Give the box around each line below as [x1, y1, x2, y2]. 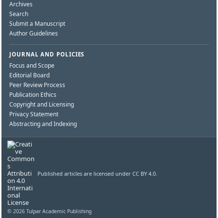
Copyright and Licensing [9, 100, 74, 109]
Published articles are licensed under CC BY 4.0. [37, 170, 157, 178]
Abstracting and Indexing [9, 120, 77, 128]
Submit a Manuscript [9, 19, 65, 28]
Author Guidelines [9, 29, 58, 38]
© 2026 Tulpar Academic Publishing [7, 208, 91, 215]
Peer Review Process [9, 81, 65, 90]
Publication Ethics [9, 91, 56, 99]
